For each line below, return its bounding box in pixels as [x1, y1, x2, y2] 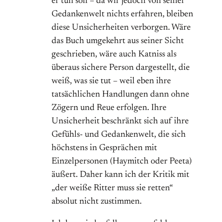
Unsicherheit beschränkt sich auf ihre [52, 117, 189, 126]
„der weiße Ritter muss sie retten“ [52, 184, 172, 193]
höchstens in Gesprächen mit [52, 144, 157, 153]
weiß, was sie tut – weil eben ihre [52, 77, 171, 86]
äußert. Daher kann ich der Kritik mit [52, 170, 189, 180]
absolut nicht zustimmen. [52, 197, 142, 207]
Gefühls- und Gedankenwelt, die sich [52, 130, 186, 140]
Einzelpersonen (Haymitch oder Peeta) [52, 157, 192, 166]
